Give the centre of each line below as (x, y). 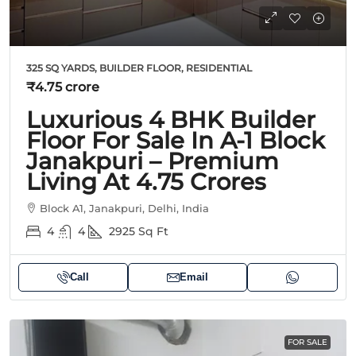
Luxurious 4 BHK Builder (171, 119)
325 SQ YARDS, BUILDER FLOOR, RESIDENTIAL (139, 68)
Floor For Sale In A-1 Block (176, 140)
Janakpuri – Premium (153, 161)
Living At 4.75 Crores (146, 181)
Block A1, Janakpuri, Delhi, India (124, 208)
